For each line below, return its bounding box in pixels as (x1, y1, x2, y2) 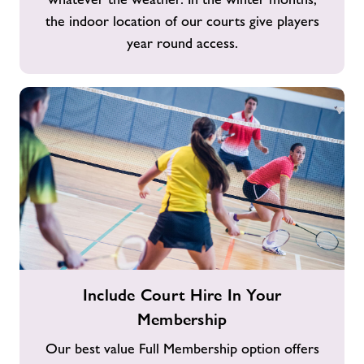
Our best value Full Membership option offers (45, 340, 319, 357)
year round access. (126, 35, 238, 51)
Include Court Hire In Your (82, 285, 282, 305)
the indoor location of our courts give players (45, 13, 319, 29)
